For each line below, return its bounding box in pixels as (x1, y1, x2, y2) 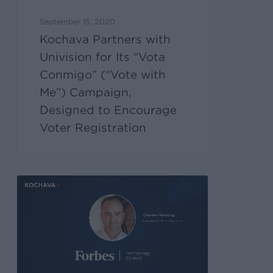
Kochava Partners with (40, 32, 171, 46)
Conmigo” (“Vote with (40, 68, 166, 81)
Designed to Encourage (40, 103, 177, 116)
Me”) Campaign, (40, 85, 132, 99)
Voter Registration (40, 121, 147, 134)
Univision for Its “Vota (40, 50, 166, 63)
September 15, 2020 (40, 16, 116, 26)
